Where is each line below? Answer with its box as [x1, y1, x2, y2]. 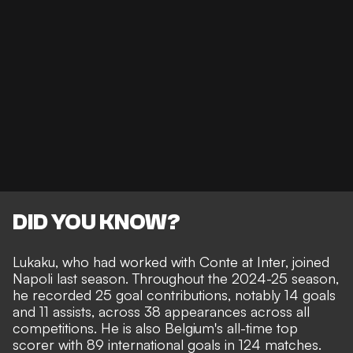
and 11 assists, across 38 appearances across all [13, 303, 310, 321]
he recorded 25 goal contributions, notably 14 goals [13, 286, 336, 304]
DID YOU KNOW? [13, 210, 180, 236]
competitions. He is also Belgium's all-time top [13, 319, 298, 337]
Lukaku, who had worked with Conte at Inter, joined [13, 253, 329, 271]
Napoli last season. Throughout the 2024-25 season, [13, 269, 339, 288]
